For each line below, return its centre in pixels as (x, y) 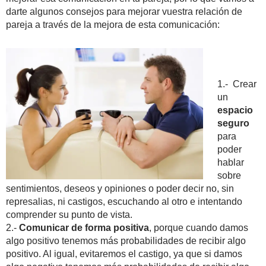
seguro (233, 123)
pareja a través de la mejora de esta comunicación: (113, 24)
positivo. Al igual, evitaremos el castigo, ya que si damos (124, 254)
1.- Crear (237, 84)
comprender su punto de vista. (69, 214)
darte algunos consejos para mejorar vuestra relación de (124, 11)
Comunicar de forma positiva (84, 227)
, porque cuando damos (199, 227)
